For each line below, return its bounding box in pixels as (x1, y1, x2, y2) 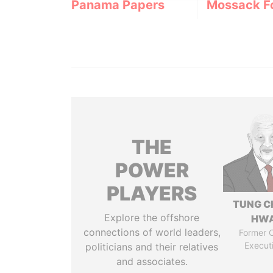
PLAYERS (107, 182, 197, 205)
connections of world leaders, (83, 226, 221, 238)
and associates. (116, 255, 188, 268)
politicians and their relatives (85, 241, 219, 253)
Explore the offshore (104, 211, 200, 224)
